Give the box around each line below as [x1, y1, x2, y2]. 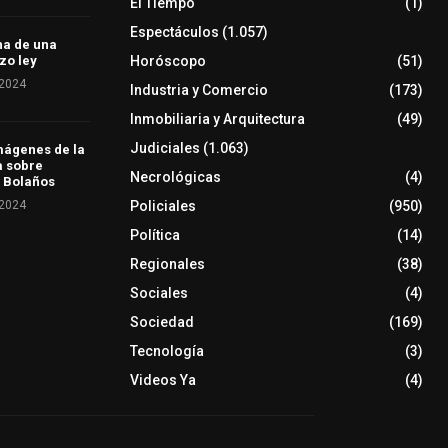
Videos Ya [129, 372, 196, 389]
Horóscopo [129, 53, 206, 70]
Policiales [129, 198, 196, 215]
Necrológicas [129, 169, 221, 186]
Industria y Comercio [129, 82, 268, 99]
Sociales [129, 285, 188, 302]
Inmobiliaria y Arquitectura [129, 111, 305, 128]
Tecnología [129, 343, 204, 360]
